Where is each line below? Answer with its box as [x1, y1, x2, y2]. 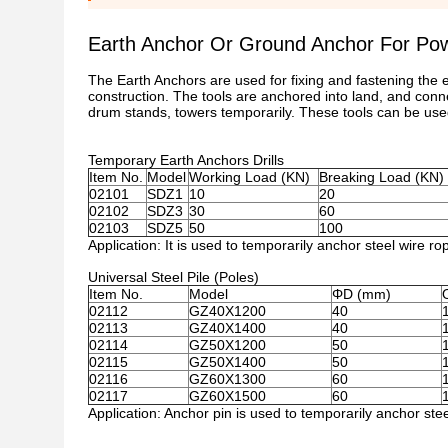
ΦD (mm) [332, 286, 391, 302]
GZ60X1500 [189, 388, 266, 404]
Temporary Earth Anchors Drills [88, 152, 284, 168]
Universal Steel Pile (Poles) [88, 269, 259, 285]
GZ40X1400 [189, 320, 266, 336]
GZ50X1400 [189, 354, 266, 370]
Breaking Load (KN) [319, 169, 444, 185]
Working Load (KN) [189, 169, 310, 185]
